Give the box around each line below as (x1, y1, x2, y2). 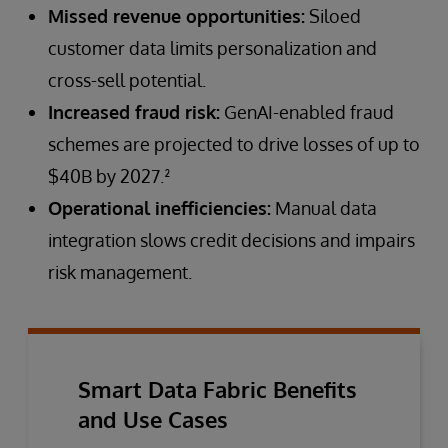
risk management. (48, 260, 192, 283)
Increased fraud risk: (48, 100, 220, 123)
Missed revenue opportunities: (48, 4, 305, 27)
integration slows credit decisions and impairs (48, 228, 415, 251)
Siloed (305, 4, 361, 27)
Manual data (271, 196, 377, 219)
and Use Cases (78, 404, 228, 433)
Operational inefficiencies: (48, 196, 271, 219)
